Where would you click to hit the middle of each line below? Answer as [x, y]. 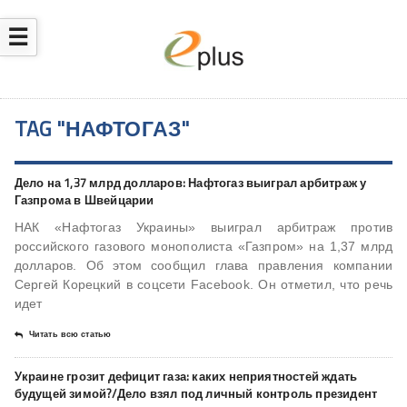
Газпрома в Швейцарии [84, 200]
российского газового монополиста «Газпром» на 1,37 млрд [203, 247]
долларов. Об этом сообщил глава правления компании [203, 266]
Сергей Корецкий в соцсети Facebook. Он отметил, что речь [203, 285]
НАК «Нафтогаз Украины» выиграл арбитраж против [203, 228]
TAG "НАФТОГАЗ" [102, 129]
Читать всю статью [70, 335]
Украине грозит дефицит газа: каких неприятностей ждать [186, 377]
